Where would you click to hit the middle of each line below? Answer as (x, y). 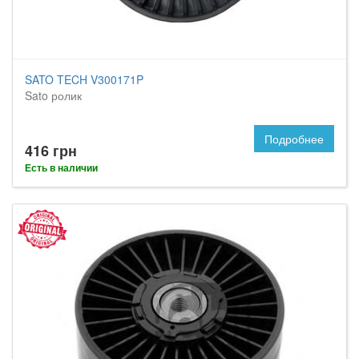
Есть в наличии (61, 167)
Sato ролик (53, 95)
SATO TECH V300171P (84, 79)
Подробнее (294, 139)
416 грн (51, 151)
